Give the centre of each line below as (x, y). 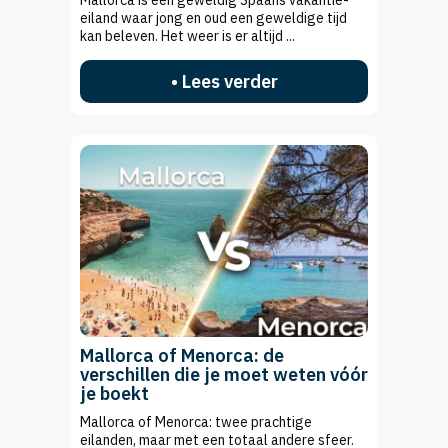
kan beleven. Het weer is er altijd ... (187, 36)
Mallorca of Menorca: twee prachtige (196, 422)
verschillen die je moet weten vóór (224, 375)
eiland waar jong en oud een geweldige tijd (213, 18)
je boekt (114, 394)
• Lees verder (224, 82)
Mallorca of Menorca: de (182, 356)
